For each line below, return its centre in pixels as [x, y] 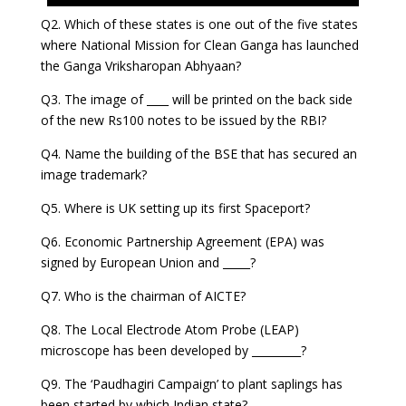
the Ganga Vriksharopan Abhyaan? [140, 66]
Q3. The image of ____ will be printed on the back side [196, 100]
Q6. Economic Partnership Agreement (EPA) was [182, 242]
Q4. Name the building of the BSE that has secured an [198, 154]
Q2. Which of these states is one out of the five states [199, 24]
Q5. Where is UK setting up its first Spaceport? [175, 208]
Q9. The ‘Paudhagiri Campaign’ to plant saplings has [191, 384]
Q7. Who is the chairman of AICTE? [143, 296]
